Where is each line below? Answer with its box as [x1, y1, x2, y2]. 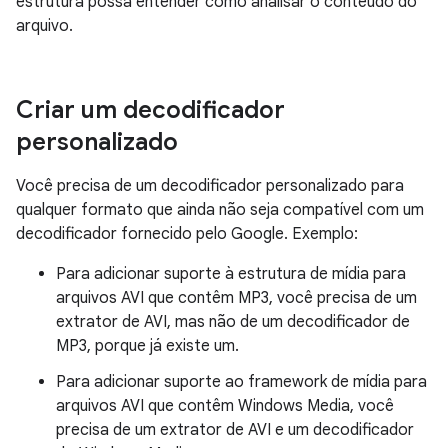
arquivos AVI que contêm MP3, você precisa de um [56, 288, 417, 308]
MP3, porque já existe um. [56, 336, 239, 356]
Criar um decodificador [16, 95, 285, 125]
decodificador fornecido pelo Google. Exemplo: [16, 224, 358, 244]
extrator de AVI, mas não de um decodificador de [56, 312, 410, 332]
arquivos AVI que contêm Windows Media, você [56, 396, 394, 416]
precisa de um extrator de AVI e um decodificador [56, 420, 414, 440]
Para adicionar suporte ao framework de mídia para [56, 372, 427, 392]
